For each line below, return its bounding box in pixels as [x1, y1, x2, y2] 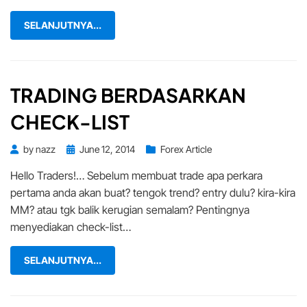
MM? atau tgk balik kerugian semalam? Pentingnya [10, 202, 249, 217]
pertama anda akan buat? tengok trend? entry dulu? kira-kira [10, 185, 295, 199]
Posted [66, 142, 95, 154]
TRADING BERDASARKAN [10, 82, 246, 107]
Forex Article [160, 143, 212, 155]
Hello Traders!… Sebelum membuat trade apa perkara [10, 168, 262, 182]
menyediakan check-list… [10, 219, 131, 234]
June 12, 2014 [79, 143, 135, 155]
